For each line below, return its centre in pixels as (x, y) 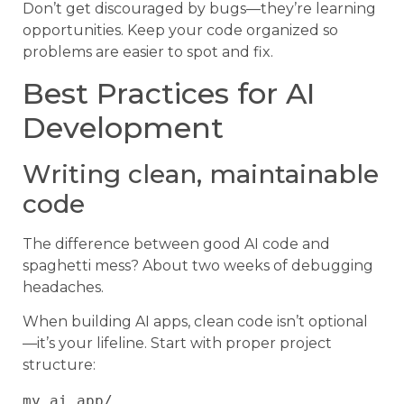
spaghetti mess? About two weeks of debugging (198, 265)
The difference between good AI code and (176, 243)
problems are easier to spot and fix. (148, 52)
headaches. (63, 287)
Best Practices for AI (169, 93)
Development (123, 127)
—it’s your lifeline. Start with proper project (177, 344)
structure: (59, 365)
